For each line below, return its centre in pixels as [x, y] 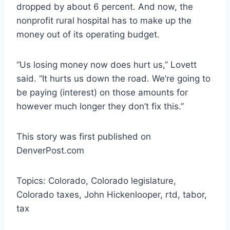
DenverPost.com [50, 150]
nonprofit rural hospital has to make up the [104, 20]
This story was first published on [84, 136]
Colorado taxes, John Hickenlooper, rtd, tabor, [112, 194]
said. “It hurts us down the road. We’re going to [113, 78]
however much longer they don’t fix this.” [100, 106]
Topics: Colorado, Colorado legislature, [96, 180]
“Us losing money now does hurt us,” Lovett [107, 64]
